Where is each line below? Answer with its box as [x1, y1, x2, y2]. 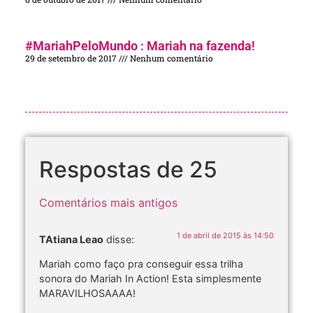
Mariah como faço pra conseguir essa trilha [39, 258, 243, 270]
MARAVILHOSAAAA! [39, 287, 136, 300]
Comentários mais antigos [39, 195, 177, 210]
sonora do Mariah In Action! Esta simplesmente [39, 272, 261, 285]
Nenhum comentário [128, 52, 213, 64]
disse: [106, 233, 134, 245]
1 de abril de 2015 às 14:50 [177, 230, 274, 240]
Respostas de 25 [39, 155, 217, 183]
